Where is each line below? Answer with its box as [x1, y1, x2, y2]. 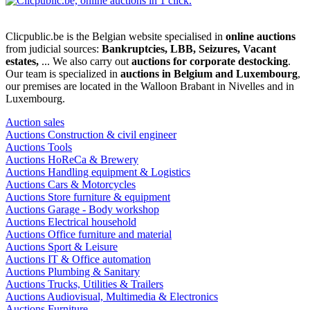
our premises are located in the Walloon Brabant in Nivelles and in [6, 80, 294, 93]
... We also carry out [39, 55, 131, 68]
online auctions [226, 30, 295, 43]
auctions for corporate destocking [131, 55, 288, 68]
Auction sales [6, 116, 64, 129]
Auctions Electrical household [6, 216, 136, 228]
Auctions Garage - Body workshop [6, 203, 159, 216]
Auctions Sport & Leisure [6, 241, 118, 253]
